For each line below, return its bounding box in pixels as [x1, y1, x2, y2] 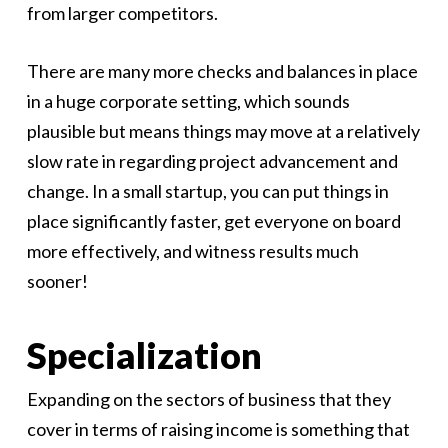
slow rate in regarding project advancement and [26, 150, 398, 173]
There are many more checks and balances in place [26, 60, 418, 83]
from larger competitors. [26, 2, 218, 25]
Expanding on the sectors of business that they [26, 388, 391, 411]
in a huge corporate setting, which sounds [26, 90, 350, 113]
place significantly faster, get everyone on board [26, 210, 401, 233]
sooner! [26, 270, 88, 293]
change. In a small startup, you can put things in [26, 180, 389, 203]
